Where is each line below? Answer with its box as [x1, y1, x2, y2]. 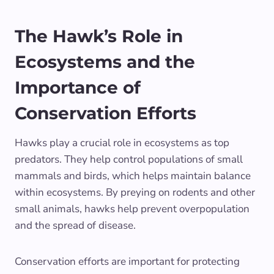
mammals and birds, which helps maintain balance [15, 168, 251, 183]
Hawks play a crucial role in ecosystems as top [15, 135, 229, 150]
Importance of [15, 76, 141, 98]
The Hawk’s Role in [15, 25, 183, 46]
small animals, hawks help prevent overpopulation [15, 201, 250, 216]
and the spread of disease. [15, 218, 136, 232]
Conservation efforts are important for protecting [15, 254, 240, 268]
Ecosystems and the [15, 51, 195, 72]
